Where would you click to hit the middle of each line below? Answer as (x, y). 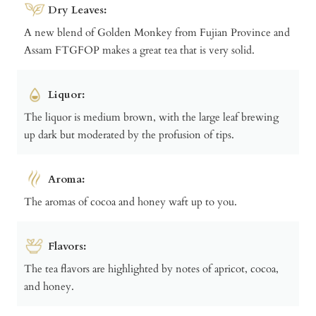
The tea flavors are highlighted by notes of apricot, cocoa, (151, 268)
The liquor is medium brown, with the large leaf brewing (151, 117)
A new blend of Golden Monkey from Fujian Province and (157, 32)
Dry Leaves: (77, 10)
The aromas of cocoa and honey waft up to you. (130, 201)
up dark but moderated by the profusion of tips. (129, 134)
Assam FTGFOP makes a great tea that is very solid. (141, 50)
